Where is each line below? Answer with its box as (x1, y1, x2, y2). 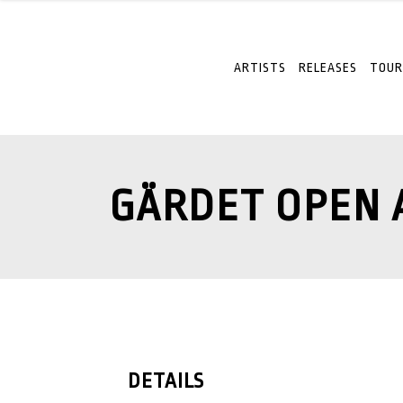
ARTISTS (234, 60, 286, 75)
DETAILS (128, 370, 204, 393)
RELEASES (299, 60, 357, 75)
